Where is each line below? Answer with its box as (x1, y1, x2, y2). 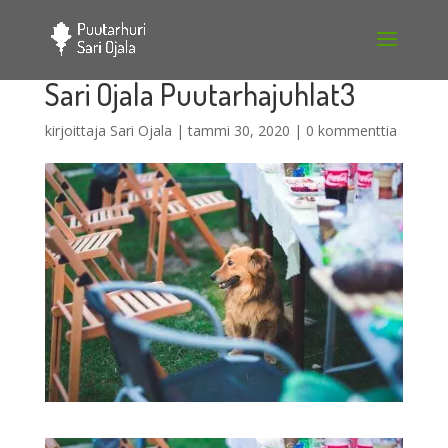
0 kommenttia (305, 121, 397, 140)
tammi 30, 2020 (187, 121, 290, 140)
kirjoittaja (44, 121, 110, 140)
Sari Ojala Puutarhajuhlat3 (44, 75, 355, 113)
